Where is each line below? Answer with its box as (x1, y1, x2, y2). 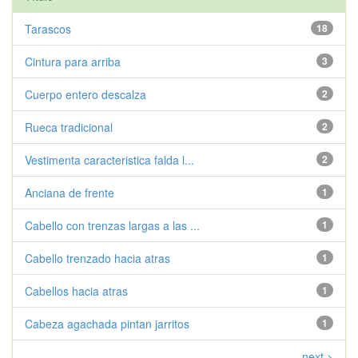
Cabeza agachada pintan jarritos (25, 316, 189, 332)
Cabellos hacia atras (25, 283, 128, 299)
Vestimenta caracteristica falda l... (25, 152, 194, 168)
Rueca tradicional (25, 119, 113, 135)
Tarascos (25, 21, 71, 37)
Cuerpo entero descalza (25, 86, 146, 102)
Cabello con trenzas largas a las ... (25, 217, 200, 233)
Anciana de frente (25, 185, 114, 201)
